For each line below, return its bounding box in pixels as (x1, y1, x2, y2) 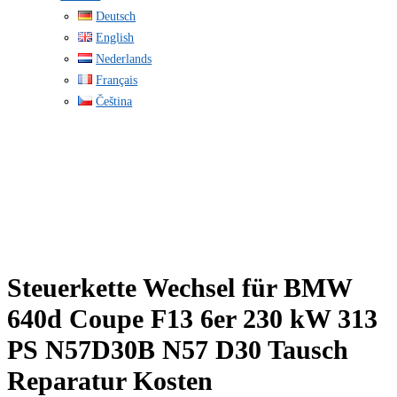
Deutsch (96, 9, 136, 24)
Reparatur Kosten (7, 366, 213, 395)
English (96, 30, 135, 45)
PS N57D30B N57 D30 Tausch (7, 335, 348, 364)
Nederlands (96, 51, 152, 66)
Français (96, 73, 138, 88)
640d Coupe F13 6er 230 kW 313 (7, 304, 378, 333)
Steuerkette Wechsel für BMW (7, 273, 352, 302)
